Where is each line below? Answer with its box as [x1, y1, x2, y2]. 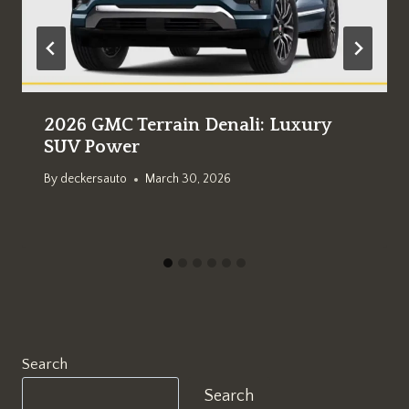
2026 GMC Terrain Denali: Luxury [44, 114, 330, 135]
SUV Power [44, 136, 140, 157]
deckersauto [60, 172, 128, 187]
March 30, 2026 [145, 172, 232, 187]
